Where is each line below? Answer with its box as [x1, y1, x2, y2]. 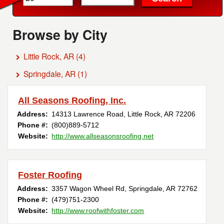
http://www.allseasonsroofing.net [51, 132, 154, 140]
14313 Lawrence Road [51, 110, 124, 118]
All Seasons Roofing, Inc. [18, 95, 126, 106]
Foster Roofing [18, 170, 82, 180]
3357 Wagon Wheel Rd [51, 184, 125, 193]
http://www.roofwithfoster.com [51, 206, 144, 215]
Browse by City [12, 25, 108, 44]
